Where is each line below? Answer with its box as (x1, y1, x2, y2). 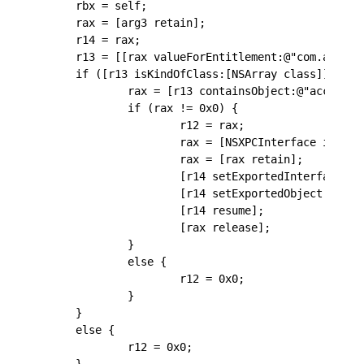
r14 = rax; (50, 32, 141, 46)
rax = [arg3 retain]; (50, 15, 206, 29)
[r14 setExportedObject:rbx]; (50, 186, 362, 200)
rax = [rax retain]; (50, 152, 303, 166)
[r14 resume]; (50, 203, 264, 217)
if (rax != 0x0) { (50, 101, 238, 115)
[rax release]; (50, 220, 271, 234)
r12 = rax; (50, 118, 245, 132)
